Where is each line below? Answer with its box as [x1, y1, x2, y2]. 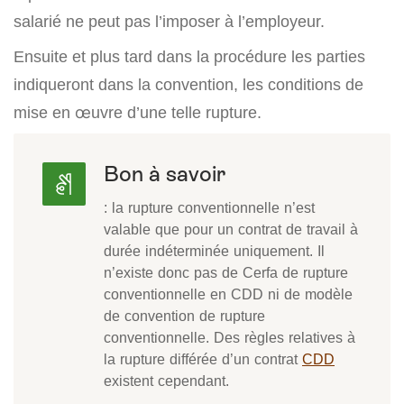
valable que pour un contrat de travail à [104, 220, 358, 238]
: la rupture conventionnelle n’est [104, 198, 315, 216]
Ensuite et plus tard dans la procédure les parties [14, 47, 365, 66]
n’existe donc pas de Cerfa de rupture [104, 263, 348, 281]
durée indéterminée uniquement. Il [104, 242, 325, 260]
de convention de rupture [104, 307, 265, 325]
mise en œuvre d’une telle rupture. [14, 103, 262, 122]
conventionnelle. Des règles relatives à [104, 328, 355, 346]
